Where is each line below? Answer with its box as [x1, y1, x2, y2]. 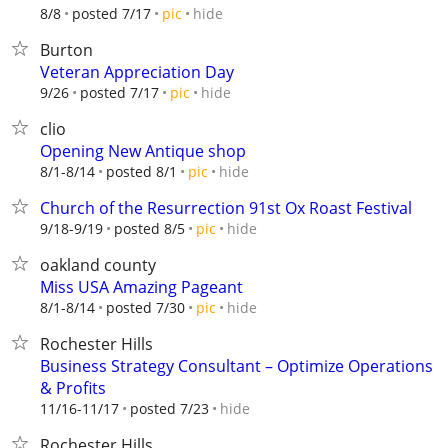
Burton [40, 39, 93, 61]
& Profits [40, 377, 106, 399]
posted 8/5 [114, 219, 185, 238]
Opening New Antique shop [40, 140, 246, 162]
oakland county [40, 254, 156, 276]
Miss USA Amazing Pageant [40, 276, 243, 298]
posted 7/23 [130, 399, 209, 418]
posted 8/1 [106, 162, 177, 181]
